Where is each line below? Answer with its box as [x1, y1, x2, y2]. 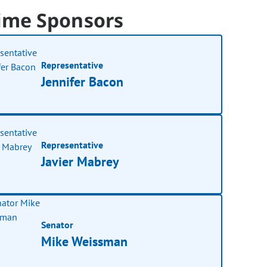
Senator [41, 218, 74, 231]
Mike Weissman [41, 232, 128, 250]
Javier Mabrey [41, 153, 120, 170]
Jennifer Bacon [41, 73, 124, 90]
